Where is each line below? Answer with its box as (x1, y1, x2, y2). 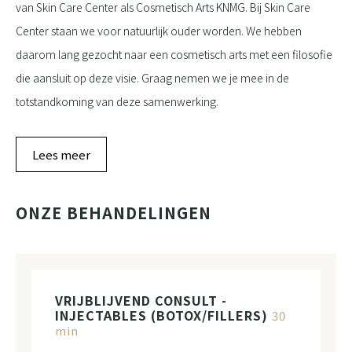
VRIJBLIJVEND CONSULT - (55, 291, 227, 310)
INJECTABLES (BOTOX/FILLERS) (55, 306, 272, 324)
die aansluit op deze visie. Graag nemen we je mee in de (16, 70, 289, 86)
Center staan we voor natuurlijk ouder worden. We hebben (16, 23, 302, 38)
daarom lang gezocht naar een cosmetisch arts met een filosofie (16, 46, 332, 62)
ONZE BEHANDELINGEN (16, 201, 211, 224)
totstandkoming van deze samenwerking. (16, 93, 221, 109)
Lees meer (32, 146, 90, 163)
